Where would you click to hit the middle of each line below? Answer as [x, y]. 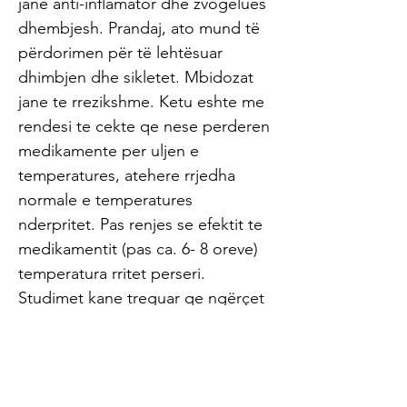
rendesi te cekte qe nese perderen [144, 126]
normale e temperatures [105, 200]
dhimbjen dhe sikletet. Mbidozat [136, 77]
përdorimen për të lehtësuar [120, 53]
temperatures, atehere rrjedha [127, 175]
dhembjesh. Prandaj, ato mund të [139, 28]
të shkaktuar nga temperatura [125, 323]
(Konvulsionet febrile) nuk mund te [143, 347]
